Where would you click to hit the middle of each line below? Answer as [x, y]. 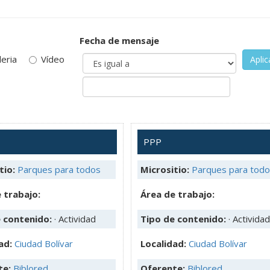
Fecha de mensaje [119, 41]
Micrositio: [165, 169]
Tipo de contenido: [184, 218]
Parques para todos [59, 169]
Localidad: [165, 243]
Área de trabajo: [177, 194]
